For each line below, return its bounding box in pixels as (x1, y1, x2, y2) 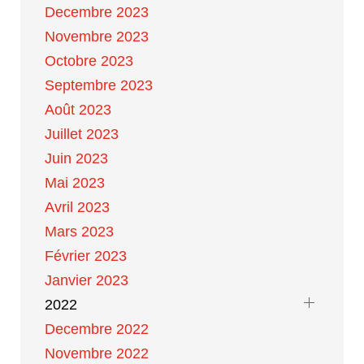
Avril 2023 (45, 199, 110, 215)
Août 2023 (45, 102, 111, 118)
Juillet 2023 (45, 126, 119, 142)
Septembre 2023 (45, 77, 153, 93)
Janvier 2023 (45, 272, 128, 288)
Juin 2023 (45, 150, 108, 167)
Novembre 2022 (45, 345, 149, 362)
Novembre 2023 (45, 28, 149, 45)
